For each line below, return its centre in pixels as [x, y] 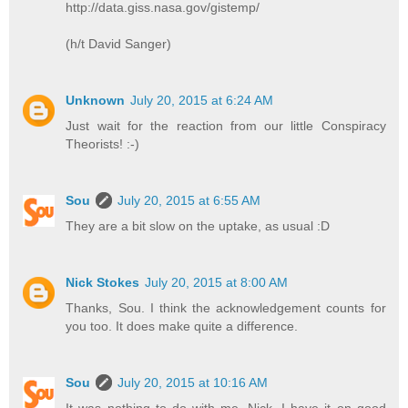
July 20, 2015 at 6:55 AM [189, 200]
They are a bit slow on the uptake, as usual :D [198, 225]
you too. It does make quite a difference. [182, 326]
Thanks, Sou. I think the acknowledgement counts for [226, 307]
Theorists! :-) [103, 143]
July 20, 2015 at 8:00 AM [217, 282]
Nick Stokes [103, 282]
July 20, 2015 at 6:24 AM [202, 100]
